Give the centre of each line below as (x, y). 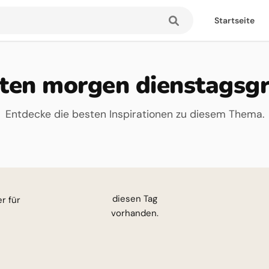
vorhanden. (134, 213)
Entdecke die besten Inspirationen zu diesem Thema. (134, 114)
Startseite (234, 20)
